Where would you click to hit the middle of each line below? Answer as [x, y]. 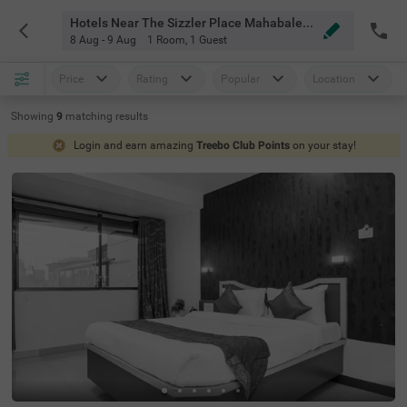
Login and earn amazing [134, 145]
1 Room [166, 40]
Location [334, 79]
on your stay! [324, 145]
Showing [32, 116]
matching [90, 116]
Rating [152, 79]
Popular [240, 79]
